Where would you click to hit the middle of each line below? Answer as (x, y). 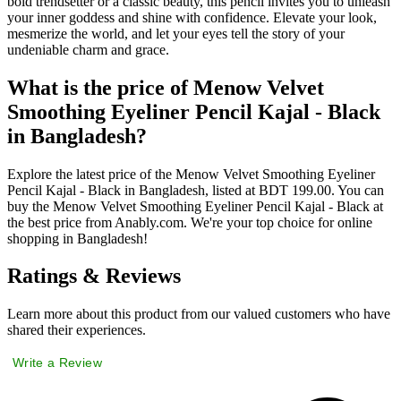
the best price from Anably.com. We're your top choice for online (190, 222)
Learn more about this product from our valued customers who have (199, 314)
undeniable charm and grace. (88, 49)
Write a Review (57, 363)
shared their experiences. (77, 330)
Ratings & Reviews (94, 276)
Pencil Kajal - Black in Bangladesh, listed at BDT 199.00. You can (196, 190)
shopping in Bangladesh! (77, 238)
